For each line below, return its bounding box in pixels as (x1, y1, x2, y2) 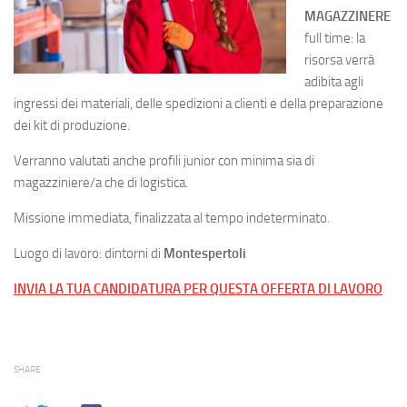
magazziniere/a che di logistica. (14, 174, 188, 191)
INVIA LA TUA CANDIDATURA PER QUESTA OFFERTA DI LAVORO (14, 281, 382, 297)
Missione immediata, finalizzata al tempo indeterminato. (14, 210, 330, 226)
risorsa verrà (304, 52, 374, 68)
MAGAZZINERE (304, 8, 391, 25)
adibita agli (304, 74, 363, 90)
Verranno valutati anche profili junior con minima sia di (14, 153, 314, 169)
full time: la (304, 30, 365, 46)
